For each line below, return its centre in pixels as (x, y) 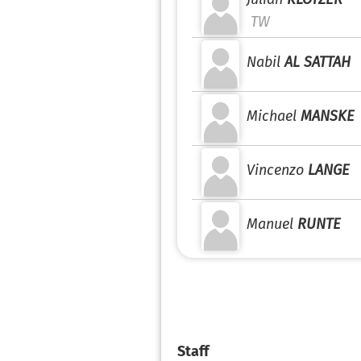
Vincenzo (275, 170)
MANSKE (328, 116)
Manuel (270, 224)
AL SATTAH (317, 62)
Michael (272, 116)
